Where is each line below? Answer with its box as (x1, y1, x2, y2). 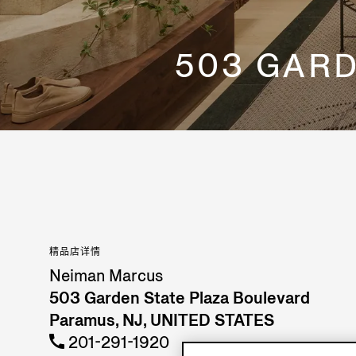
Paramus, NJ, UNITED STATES (49, 310, 274, 331)
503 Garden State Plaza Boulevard (49, 288, 310, 309)
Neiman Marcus (49, 265, 163, 287)
